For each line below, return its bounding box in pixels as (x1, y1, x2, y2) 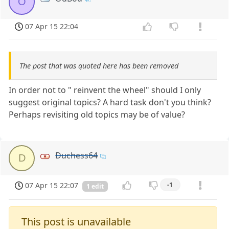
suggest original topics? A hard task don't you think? (9, 97, 212, 108)
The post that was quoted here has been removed (19, 61, 178, 71)
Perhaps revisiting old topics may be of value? (9, 109, 186, 121)
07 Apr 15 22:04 (25, 21, 79, 32)
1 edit (86, 181, 104, 191)
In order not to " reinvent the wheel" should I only (9, 84, 201, 96)
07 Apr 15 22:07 (25, 180, 79, 190)
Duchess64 (55, 150, 98, 162)
